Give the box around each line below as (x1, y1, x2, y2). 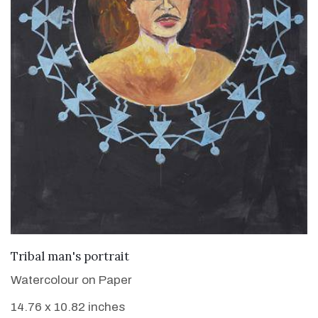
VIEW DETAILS (116, 246, 202, 262)
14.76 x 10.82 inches (11, 300, 125, 314)
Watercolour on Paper (11, 273, 132, 287)
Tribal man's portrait (11, 248, 129, 264)
